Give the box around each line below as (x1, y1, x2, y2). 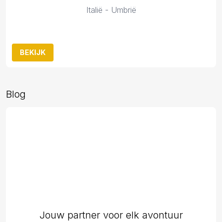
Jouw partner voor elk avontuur (39, 209, 183, 221)
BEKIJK (20, 48, 46, 56)
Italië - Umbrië (86, 5, 136, 15)
